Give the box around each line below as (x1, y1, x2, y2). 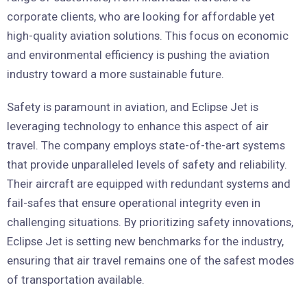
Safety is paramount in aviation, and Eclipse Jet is (7, 99, 258, 114)
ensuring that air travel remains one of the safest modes (7, 253, 294, 267)
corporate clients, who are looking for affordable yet (7, 9, 275, 23)
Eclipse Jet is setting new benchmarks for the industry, (7, 234, 284, 248)
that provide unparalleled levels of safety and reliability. (7, 157, 287, 171)
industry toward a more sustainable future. (7, 66, 224, 81)
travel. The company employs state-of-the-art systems (7, 138, 285, 152)
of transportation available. (7, 272, 145, 286)
